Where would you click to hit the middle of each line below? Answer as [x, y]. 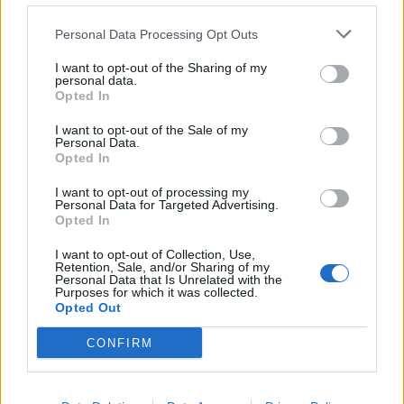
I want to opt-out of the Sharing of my [161, 68]
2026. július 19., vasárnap [109, 372]
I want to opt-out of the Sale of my [151, 130]
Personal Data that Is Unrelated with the [169, 280]
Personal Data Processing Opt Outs [156, 34]
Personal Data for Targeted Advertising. [167, 205]
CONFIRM [119, 343]
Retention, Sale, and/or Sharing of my [162, 267]
